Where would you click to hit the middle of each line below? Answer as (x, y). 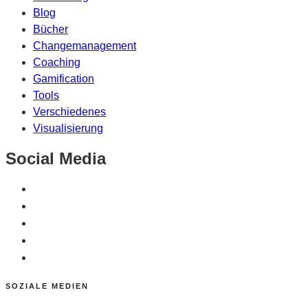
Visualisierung (68, 129)
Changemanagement (85, 46)
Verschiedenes (69, 112)
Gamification (64, 79)
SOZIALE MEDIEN (47, 286)
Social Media (56, 159)
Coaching (57, 63)
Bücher (51, 30)
